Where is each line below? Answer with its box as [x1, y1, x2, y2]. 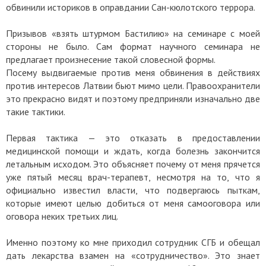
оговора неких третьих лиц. [6, 210, 120, 223]
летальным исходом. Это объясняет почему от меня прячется [6, 158, 260, 170]
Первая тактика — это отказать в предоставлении [6, 132, 260, 144]
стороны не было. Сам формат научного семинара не [6, 40, 260, 53]
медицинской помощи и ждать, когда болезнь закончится [6, 145, 260, 157]
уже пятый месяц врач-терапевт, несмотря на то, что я [6, 171, 260, 183]
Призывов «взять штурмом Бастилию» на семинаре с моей [6, 27, 260, 40]
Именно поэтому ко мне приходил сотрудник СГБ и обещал [6, 236, 260, 249]
